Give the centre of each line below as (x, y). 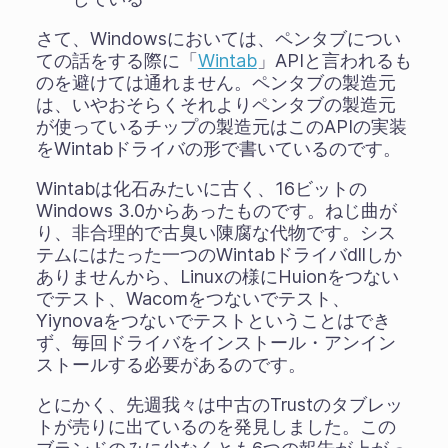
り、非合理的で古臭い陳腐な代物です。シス (215, 232)
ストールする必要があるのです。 (170, 364)
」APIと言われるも (334, 60)
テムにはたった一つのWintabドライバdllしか (218, 254)
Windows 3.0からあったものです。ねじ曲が (216, 210)
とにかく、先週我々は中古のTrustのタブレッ (219, 404)
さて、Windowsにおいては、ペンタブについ (218, 38)
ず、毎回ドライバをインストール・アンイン (215, 342)
